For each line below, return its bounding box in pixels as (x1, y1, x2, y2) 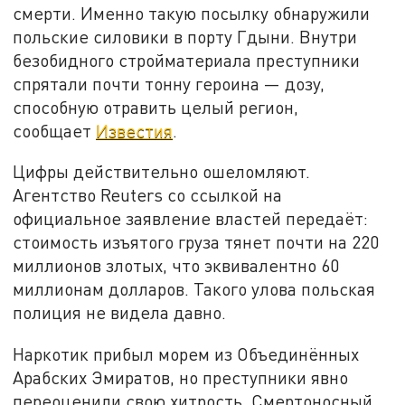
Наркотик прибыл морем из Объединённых (13, 344, 360, 365)
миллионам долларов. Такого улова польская (13, 278, 376, 300)
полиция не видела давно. (13, 302, 227, 324)
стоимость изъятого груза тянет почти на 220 (13, 231, 380, 253)
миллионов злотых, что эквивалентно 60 (13, 255, 340, 277)
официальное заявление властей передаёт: (13, 208, 369, 230)
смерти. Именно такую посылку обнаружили (13, 2, 371, 24)
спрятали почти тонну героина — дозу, (13, 72, 325, 94)
